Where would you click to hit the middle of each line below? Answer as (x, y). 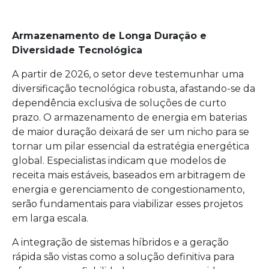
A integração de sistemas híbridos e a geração (120, 242)
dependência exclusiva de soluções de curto (119, 103)
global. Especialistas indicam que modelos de (119, 160)
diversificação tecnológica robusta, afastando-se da (134, 88)
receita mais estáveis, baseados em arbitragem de (129, 175)
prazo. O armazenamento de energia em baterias (129, 117)
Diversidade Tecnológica (77, 50)
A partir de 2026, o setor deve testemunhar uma (128, 74)
